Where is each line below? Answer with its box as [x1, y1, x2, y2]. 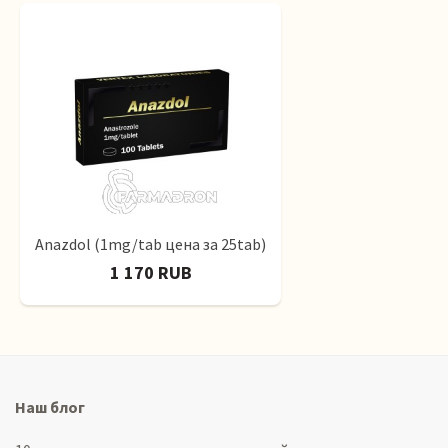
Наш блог [15, 397, 85, 417]
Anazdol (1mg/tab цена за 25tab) [35, 234, 266, 254]
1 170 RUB [109, 261, 192, 284]
